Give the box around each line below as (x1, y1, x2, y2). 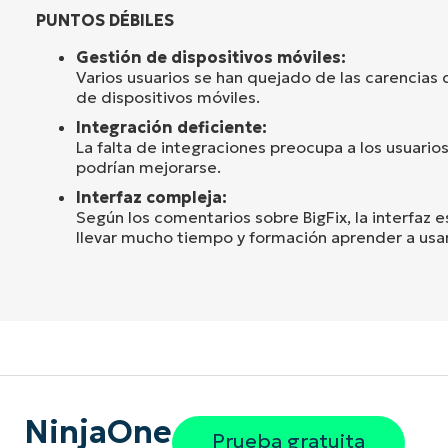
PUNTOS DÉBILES (36, 9, 174, 30)
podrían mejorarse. (76, 156, 221, 177)
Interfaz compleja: (76, 186, 227, 207)
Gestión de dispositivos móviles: (76, 46, 346, 67)
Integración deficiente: (76, 116, 267, 137)
